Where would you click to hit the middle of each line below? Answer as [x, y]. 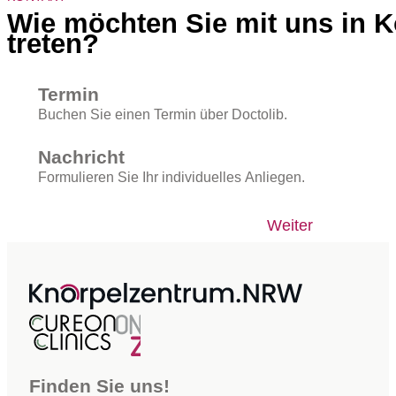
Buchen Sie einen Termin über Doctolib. [162, 114]
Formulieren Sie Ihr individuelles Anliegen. [171, 177]
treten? [53, 44]
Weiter [290, 225]
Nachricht [81, 157]
